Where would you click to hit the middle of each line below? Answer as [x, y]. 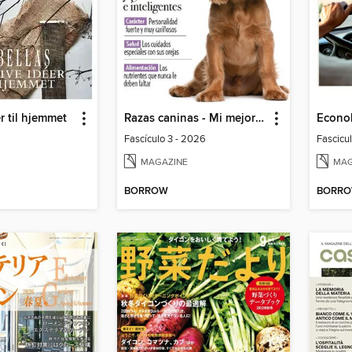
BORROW [146, 191]
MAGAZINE [164, 162]
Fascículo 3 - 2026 [165, 139]
